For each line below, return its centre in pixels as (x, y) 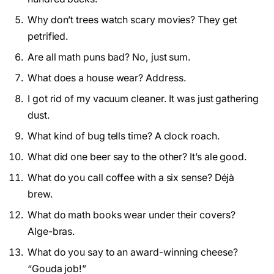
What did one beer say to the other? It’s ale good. (138, 157)
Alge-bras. (52, 231)
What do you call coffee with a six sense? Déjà (131, 177)
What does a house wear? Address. (107, 78)
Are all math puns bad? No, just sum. (109, 57)
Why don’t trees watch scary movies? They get (132, 20)
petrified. (48, 36)
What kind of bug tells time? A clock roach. (124, 136)
